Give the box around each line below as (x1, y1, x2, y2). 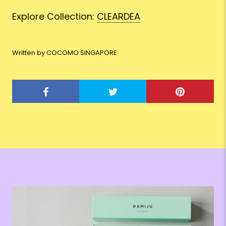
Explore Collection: (12, 10, 97, 23)
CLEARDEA (97, 10, 140, 23)
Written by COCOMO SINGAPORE (12, 48, 117, 58)
